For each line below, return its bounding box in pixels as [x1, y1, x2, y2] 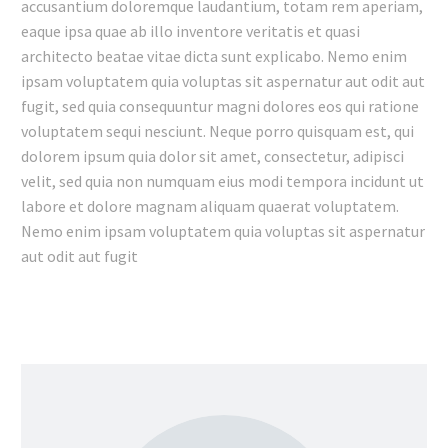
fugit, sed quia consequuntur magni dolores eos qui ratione [21, 96, 419, 117]
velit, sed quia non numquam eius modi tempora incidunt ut [21, 171, 424, 192]
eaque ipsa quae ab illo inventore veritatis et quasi [21, 21, 360, 42]
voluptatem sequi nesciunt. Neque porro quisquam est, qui [21, 121, 414, 142]
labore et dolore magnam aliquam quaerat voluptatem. [21, 196, 399, 217]
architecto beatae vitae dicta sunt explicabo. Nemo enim [21, 46, 407, 67]
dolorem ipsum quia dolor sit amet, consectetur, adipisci [21, 146, 404, 167]
